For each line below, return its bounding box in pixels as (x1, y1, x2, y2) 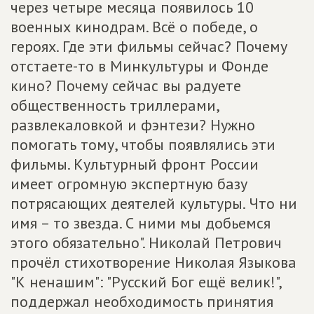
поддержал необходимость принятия (11, 292, 273, 311)
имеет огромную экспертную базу (11, 174, 247, 193)
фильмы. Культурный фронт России (11, 154, 259, 174)
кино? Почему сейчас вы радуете (11, 76, 241, 95)
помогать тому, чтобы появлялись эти (11, 135, 275, 154)
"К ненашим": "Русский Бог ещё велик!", (11, 272, 281, 292)
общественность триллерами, (11, 95, 219, 115)
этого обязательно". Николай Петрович (11, 233, 282, 252)
